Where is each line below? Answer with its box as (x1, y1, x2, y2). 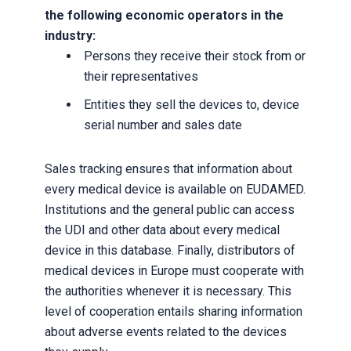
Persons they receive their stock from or (83, 49, 306, 63)
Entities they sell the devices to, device (83, 97, 299, 112)
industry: (44, 28, 96, 43)
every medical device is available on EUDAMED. (44, 182, 306, 197)
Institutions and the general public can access (44, 202, 295, 217)
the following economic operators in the (44, 8, 284, 23)
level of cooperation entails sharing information (44, 304, 302, 319)
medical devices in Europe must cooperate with (44, 263, 304, 278)
